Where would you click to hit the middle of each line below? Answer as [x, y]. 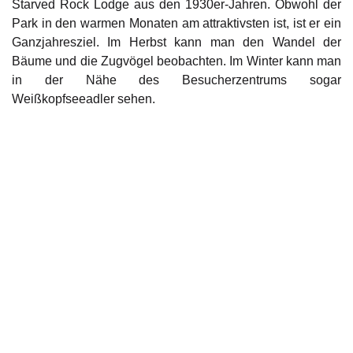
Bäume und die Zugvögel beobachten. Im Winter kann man [176, 61]
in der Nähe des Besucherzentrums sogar [176, 80]
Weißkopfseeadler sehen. [84, 99]
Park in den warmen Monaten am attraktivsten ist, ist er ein [176, 24]
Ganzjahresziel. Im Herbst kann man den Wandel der [176, 43]
